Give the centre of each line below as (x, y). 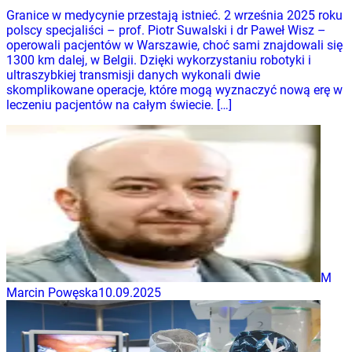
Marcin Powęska (52, 292)
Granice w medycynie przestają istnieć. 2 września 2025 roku (174, 15)
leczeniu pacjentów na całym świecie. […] (119, 104)
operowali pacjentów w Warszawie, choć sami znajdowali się (174, 45)
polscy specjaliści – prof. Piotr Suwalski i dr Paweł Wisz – (166, 30)
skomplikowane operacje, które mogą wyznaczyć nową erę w (174, 90)
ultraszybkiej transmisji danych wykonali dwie (133, 75)
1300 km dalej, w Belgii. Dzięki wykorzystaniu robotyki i (159, 60)
